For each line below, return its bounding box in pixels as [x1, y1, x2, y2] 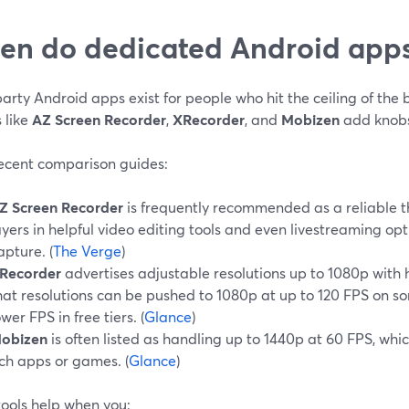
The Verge [53, 240, 121, 260]
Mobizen [281, 109, 340, 129]
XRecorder [173, 109, 245, 129]
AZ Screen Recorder [32, 109, 166, 129]
